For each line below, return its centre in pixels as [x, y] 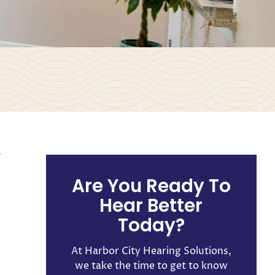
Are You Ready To [151, 186]
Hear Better [151, 206]
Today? [151, 225]
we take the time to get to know [151, 266]
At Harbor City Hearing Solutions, [151, 251]
